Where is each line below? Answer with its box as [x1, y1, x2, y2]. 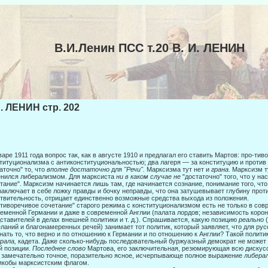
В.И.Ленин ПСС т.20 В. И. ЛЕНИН [54, 41, 245, 54]
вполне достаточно [47, 166, 111, 173]
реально [239, 216, 266, 224]
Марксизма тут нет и [147, 166, 211, 173]
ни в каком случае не [116, 173, 182, 181]
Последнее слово [32, 245, 87, 252]
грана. [211, 166, 232, 173]
